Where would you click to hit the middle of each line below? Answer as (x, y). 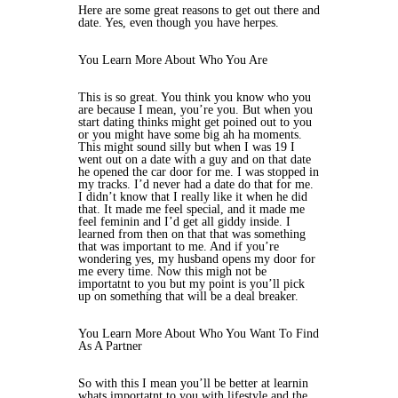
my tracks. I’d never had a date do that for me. (196, 184)
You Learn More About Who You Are (173, 60)
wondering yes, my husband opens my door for (197, 259)
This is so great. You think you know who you (195, 97)
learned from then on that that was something (192, 234)
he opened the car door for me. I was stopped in (199, 172)
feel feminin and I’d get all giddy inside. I (184, 222)
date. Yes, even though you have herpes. (179, 23)
